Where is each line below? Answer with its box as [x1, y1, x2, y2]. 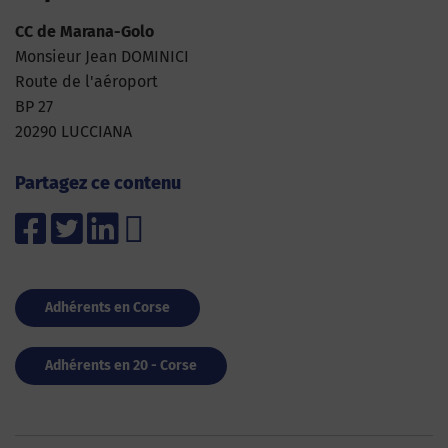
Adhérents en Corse [45, 299, 170, 317]
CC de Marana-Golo [15, 22, 154, 42]
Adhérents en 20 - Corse [45, 357, 197, 375]
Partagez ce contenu [15, 172, 181, 195]
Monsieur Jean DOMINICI [15, 47, 189, 67]
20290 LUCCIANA [15, 122, 132, 142]
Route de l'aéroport [15, 72, 158, 92]
